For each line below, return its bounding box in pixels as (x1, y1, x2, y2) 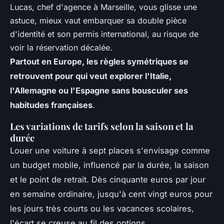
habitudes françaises (10, 99, 92, 110)
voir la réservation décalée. (10, 42, 112, 52)
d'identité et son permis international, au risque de (10, 28, 198, 39)
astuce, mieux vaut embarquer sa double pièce (10, 15, 186, 25)
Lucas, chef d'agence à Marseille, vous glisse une (10, 1, 197, 12)
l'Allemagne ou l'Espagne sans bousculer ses (10, 85, 188, 95)
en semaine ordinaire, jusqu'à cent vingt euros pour (10, 188, 212, 199)
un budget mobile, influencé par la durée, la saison (10, 159, 209, 170)
